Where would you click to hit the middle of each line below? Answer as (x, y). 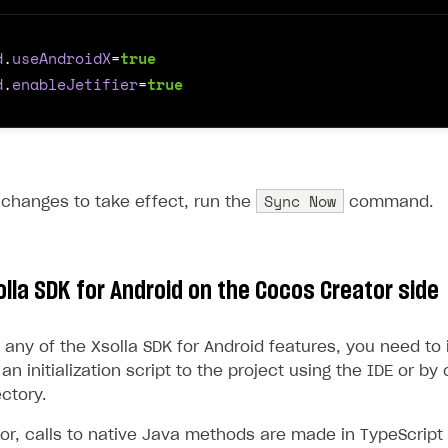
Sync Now (300, 201)
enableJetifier (75, 84)
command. (388, 202)
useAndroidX (61, 58)
